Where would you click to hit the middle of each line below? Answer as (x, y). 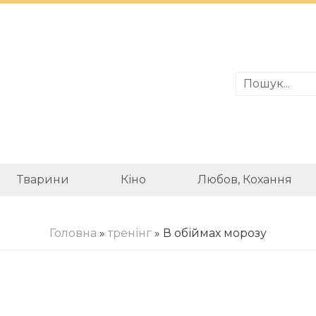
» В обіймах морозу (209, 233)
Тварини (43, 180)
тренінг (130, 233)
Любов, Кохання (245, 180)
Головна (73, 233)
